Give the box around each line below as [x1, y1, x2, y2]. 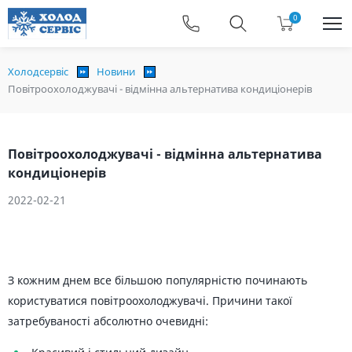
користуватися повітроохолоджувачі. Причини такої [8, 293, 292, 308]
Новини [97, 64, 135, 79]
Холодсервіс [8, 64, 68, 79]
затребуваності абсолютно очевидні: [8, 313, 208, 328]
